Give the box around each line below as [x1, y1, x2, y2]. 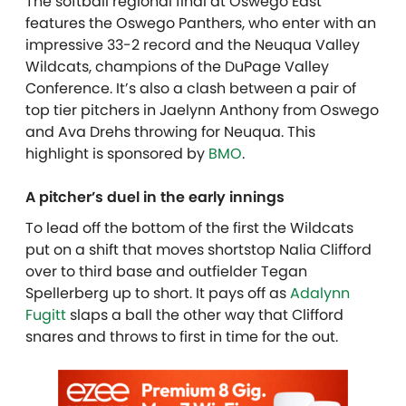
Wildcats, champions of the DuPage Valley [25, 55, 329, 77]
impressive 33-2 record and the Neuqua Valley [25, 34, 360, 55]
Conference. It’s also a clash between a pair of [25, 77, 356, 99]
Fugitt [25, 304, 66, 325]
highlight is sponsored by [25, 142, 208, 164]
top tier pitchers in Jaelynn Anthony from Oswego [25, 99, 379, 121]
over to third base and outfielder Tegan [25, 260, 307, 282]
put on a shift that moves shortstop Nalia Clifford [25, 238, 372, 260]
